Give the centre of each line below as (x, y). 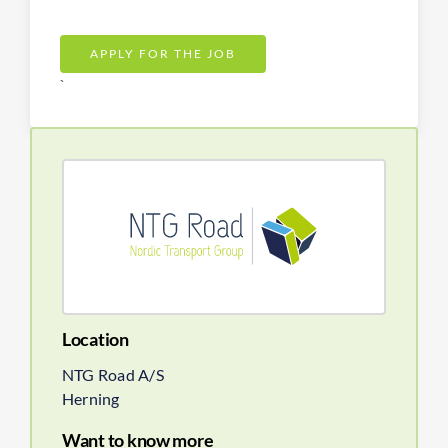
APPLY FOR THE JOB (163, 53)
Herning (91, 398)
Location (95, 338)
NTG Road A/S (113, 374)
